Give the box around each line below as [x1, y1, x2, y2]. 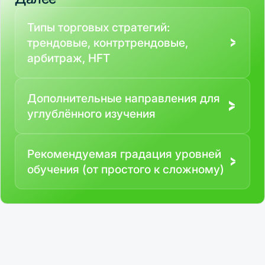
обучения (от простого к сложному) [27, 162, 224, 176]
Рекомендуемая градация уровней [27, 147, 221, 161]
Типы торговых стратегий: [27, 20, 170, 34]
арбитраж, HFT [27, 51, 110, 65]
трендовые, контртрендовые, [27, 35, 188, 50]
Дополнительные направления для [27, 91, 220, 105]
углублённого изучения [27, 106, 156, 121]
